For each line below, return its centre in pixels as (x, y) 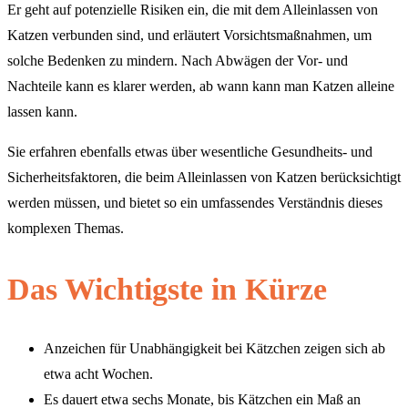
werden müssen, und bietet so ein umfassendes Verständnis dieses (195, 203)
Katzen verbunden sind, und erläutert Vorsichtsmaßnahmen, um (189, 36)
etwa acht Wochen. (98, 373)
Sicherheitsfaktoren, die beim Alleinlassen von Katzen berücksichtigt (204, 178)
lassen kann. (42, 112)
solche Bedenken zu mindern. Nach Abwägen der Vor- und (178, 61)
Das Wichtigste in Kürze (167, 289)
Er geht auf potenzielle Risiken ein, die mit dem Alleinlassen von (193, 10)
